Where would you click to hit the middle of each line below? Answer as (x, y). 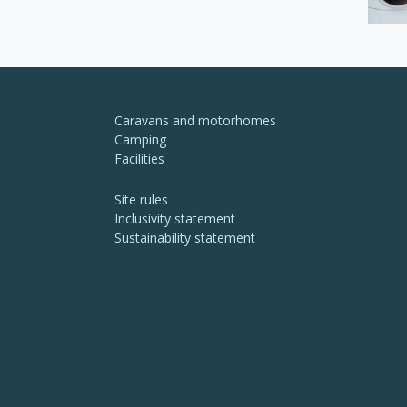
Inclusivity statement (175, 218)
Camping (140, 139)
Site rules (141, 199)
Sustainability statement (185, 238)
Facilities (139, 159)
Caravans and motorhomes (195, 120)
